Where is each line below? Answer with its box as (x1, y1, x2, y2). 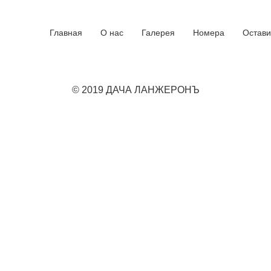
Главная (49, 28, 82, 38)
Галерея (141, 28, 175, 38)
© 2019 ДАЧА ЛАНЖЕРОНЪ (71, 85, 200, 95)
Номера (192, 28, 224, 38)
